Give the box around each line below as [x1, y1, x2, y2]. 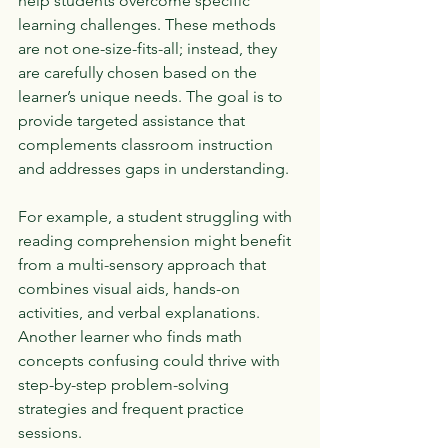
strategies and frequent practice [18, 399, 248, 418]
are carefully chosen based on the [18, 63, 261, 82]
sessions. [18, 423, 82, 442]
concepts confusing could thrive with [18, 351, 284, 370]
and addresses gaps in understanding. [18, 159, 289, 178]
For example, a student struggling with [18, 207, 296, 226]
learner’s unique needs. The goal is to [18, 87, 287, 106]
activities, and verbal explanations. [18, 303, 264, 322]
